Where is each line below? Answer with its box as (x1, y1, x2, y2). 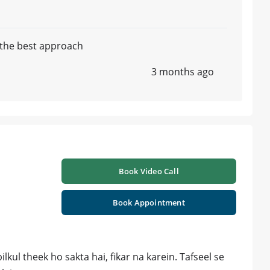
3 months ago (151, 65, 214, 79)
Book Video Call (118, 166, 179, 177)
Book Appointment (112, 197, 185, 209)
